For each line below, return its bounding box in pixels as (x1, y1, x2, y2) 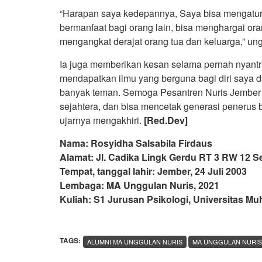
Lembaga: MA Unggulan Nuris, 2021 (60, 178, 219, 192)
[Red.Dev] (144, 113, 188, 127)
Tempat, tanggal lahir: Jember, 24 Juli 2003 (60, 164, 247, 178)
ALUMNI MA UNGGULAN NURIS (87, 236, 182, 246)
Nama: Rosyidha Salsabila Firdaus (60, 136, 212, 150)
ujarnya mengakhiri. (60, 113, 144, 127)
